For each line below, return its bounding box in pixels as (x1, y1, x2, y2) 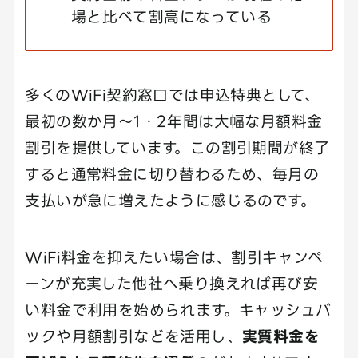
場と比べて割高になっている (70, 8, 272, 26)
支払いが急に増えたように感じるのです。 (25, 192, 316, 209)
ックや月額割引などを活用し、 (25, 327, 242, 344)
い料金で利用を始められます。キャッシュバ (25, 300, 332, 318)
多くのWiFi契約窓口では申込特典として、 (25, 86, 320, 104)
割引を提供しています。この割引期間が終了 (25, 139, 330, 157)
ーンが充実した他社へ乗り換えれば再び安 (25, 274, 319, 292)
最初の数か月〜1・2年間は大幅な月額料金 (25, 113, 323, 130)
